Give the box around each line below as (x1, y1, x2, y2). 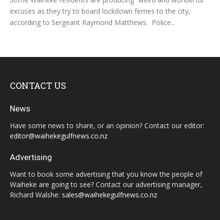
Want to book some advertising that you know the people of (10, 169, 202, 179)
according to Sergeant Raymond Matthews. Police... (10, 18, 175, 27)
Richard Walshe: (10, 190, 62, 200)
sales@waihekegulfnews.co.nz (62, 190, 157, 200)
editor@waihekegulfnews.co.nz (10, 131, 108, 141)
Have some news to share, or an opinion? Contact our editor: (10, 121, 204, 131)
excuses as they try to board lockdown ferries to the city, (10, 6, 191, 16)
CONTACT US (10, 80, 66, 92)
